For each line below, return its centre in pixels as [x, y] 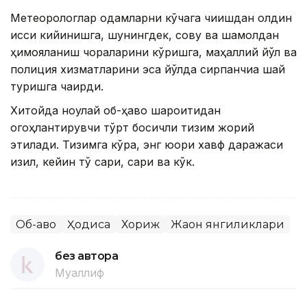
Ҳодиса [89, 224]
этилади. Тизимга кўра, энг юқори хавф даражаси [147, 144]
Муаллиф [79, 272]
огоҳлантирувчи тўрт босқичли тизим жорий [132, 127]
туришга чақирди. [57, 86]
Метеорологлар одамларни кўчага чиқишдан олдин [151, 17]
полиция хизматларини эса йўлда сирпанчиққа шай [148, 69]
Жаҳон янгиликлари [228, 224]
